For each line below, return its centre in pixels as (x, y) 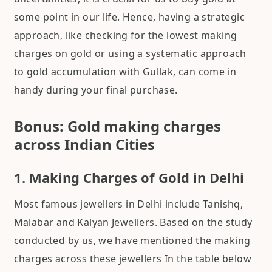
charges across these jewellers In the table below (133, 259)
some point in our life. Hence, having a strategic (129, 17)
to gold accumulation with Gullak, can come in (125, 72)
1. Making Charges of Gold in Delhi (129, 178)
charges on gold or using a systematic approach (130, 54)
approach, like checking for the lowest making (125, 36)
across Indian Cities (84, 144)
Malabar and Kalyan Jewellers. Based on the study (133, 223)
